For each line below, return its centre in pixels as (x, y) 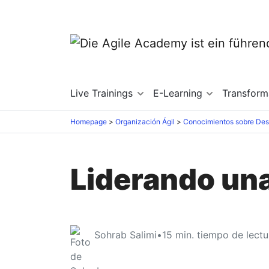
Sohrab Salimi (125, 234)
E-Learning (179, 93)
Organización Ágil (145, 121)
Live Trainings (103, 93)
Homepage (89, 121)
